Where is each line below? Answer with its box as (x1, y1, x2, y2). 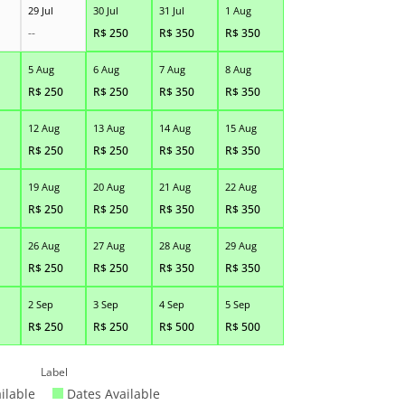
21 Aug (158, 179, 191, 193)
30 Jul (92, 3, 118, 17)
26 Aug (27, 238, 60, 252)
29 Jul (27, 3, 53, 17)
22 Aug (224, 179, 257, 193)
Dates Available (62, 384, 160, 402)
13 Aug (92, 120, 125, 135)
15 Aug (224, 120, 257, 135)
